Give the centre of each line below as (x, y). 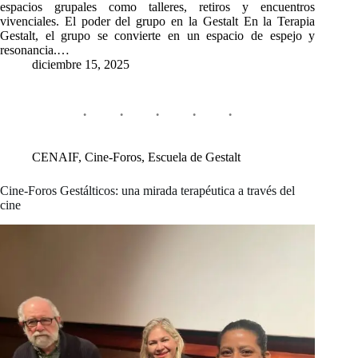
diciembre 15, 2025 (81, 64)
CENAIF (55, 157)
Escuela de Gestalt (194, 157)
